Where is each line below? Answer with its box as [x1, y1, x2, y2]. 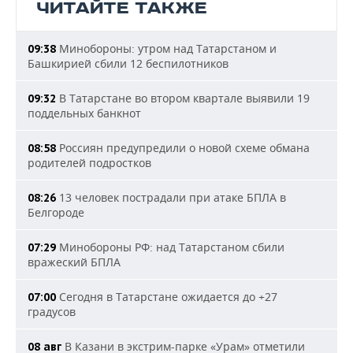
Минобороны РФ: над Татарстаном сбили [56, 240, 284, 255]
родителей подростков [28, 155, 151, 171]
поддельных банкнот [28, 106, 141, 121]
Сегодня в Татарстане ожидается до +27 [56, 289, 277, 305]
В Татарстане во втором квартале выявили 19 [56, 91, 310, 106]
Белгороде [28, 205, 84, 221]
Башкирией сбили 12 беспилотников [28, 56, 229, 72]
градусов [28, 304, 76, 320]
